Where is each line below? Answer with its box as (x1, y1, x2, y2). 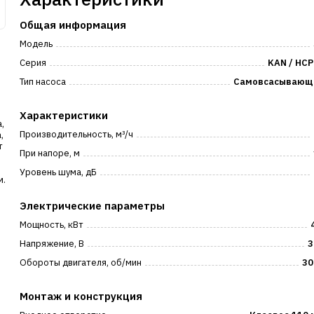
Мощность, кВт (20, 219, 84, 231)
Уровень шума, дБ (20, 166, 97, 178)
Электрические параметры (20, 199, 165, 212)
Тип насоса (20, 76, 67, 88)
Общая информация (20, 18, 127, 32)
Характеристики (20, 109, 109, 122)
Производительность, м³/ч (20, 128, 134, 140)
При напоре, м (20, 147, 81, 159)
